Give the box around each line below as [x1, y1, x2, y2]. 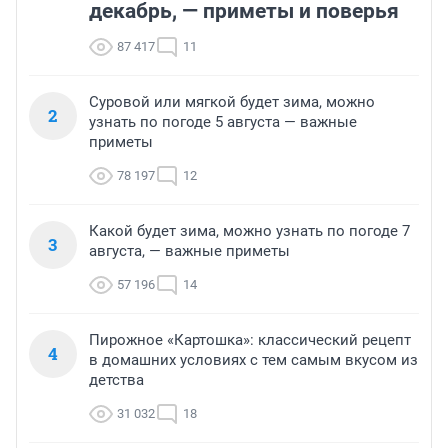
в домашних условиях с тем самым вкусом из [89, 351, 418, 370]
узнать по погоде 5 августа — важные [89, 113, 357, 132]
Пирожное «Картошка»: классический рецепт [89, 331, 411, 350]
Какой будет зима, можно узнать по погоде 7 [89, 222, 410, 241]
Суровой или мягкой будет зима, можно [89, 93, 375, 112]
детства [89, 371, 144, 390]
